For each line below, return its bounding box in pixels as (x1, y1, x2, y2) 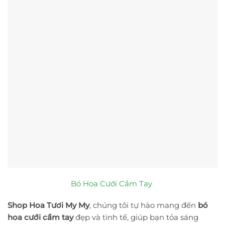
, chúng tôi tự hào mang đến (89, 200, 198, 210)
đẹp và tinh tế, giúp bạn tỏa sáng (73, 212, 198, 222)
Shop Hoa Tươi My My (8, 200, 89, 210)
